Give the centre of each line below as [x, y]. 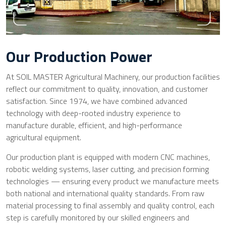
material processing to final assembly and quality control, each [110, 205]
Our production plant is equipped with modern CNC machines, [108, 157]
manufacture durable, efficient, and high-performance [94, 125]
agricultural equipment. [44, 137]
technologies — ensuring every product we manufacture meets [112, 181]
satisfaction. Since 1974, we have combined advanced [97, 101]
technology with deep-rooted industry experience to [93, 113]
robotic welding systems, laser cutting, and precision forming [107, 169]
